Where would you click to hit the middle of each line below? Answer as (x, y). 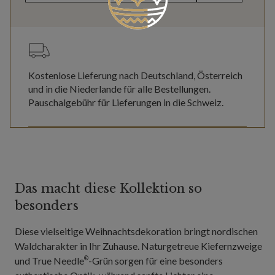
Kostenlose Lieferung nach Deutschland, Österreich (135, 75)
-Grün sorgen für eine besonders (156, 260)
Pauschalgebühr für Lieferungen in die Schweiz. (126, 102)
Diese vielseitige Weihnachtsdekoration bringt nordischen (136, 231)
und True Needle (49, 260)
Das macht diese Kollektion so (108, 188)
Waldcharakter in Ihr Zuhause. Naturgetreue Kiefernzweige (138, 246)
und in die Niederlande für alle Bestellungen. (119, 88)
